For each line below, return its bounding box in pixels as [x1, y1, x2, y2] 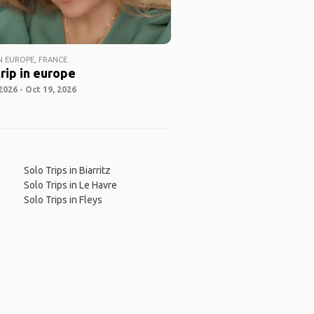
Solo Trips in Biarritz [23, 165, 111, 177]
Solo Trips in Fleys [23, 194, 102, 206]
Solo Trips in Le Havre [23, 179, 117, 191]
